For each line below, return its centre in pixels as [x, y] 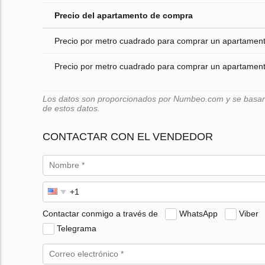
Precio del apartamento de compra [124, 16]
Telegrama [77, 228]
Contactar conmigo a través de [100, 213]
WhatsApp [198, 213]
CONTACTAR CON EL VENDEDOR [128, 137]
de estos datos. [71, 109]
